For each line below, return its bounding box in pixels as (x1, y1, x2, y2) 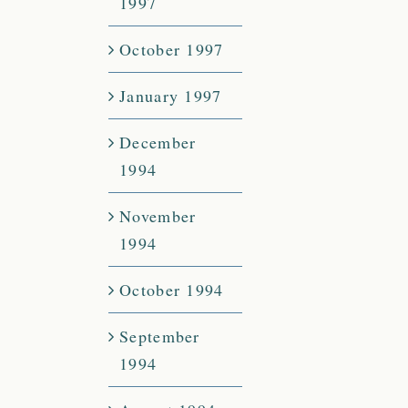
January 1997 (119, 85, 222, 107)
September (119, 325, 200, 348)
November (119, 205, 197, 228)
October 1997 (119, 38, 224, 61)
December (119, 131, 197, 154)
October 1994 (119, 279, 224, 301)
